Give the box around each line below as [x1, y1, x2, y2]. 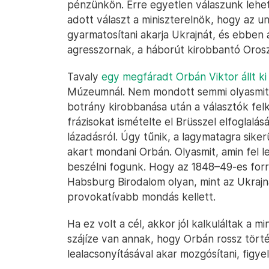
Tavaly [67, 70, 101, 83]
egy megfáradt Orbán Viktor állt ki [101, 70, 267, 83]
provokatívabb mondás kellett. [67, 190, 216, 203]
